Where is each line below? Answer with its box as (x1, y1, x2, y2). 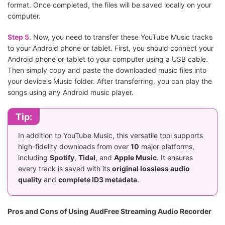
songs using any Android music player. (8, 88, 134, 97)
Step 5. (8, 33, 31, 42)
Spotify (50, 153, 74, 162)
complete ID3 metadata (58, 175, 137, 184)
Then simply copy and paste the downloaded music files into (8, 66, 206, 75)
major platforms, (139, 142, 194, 151)
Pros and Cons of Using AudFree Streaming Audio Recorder (8, 207, 211, 216)
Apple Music (114, 153, 157, 162)
